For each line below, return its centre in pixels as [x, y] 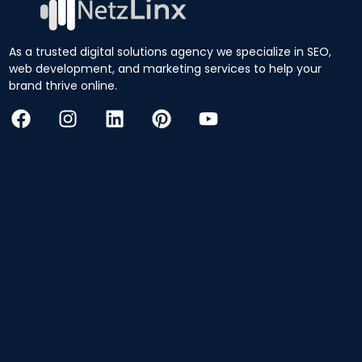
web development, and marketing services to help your [165, 68]
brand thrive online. [63, 85]
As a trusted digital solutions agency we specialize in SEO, [170, 51]
